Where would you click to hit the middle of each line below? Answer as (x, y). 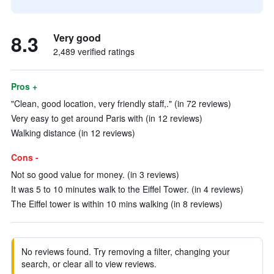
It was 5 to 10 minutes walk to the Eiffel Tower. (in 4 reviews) (127, 189)
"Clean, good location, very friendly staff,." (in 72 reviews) (121, 103)
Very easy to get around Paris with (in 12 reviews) (107, 118)
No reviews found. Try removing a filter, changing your (126, 251)
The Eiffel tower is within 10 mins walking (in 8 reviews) (117, 204)
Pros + (24, 86)
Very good (77, 38)
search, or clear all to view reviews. (89, 264)
